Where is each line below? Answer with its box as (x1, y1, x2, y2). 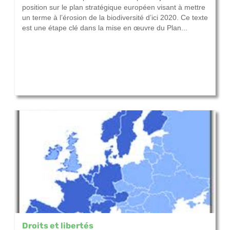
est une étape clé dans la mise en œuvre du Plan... (22, 24, 187, 32)
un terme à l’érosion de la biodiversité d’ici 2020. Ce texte (22, 13, 208, 22)
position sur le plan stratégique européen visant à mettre (22, 3, 205, 12)
